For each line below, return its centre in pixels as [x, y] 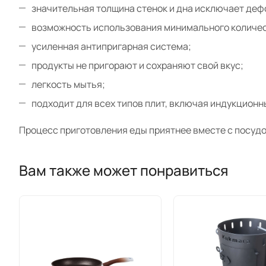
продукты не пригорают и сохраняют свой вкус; [137, 65]
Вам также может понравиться [124, 170]
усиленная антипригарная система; [111, 46]
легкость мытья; [68, 84]
